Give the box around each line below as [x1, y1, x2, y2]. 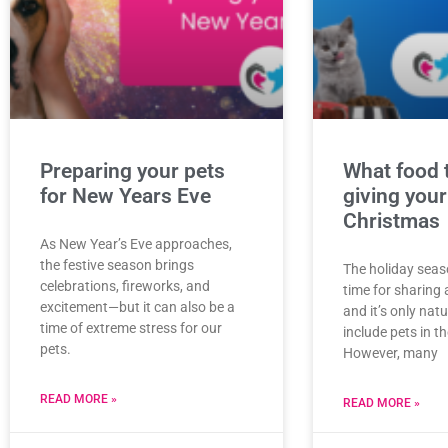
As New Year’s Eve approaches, [40, 235, 232, 252]
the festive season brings [40, 256, 194, 273]
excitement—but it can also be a [40, 298, 235, 315]
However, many [342, 344, 438, 361]
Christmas [342, 208, 440, 233]
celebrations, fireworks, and [40, 277, 210, 294]
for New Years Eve [40, 183, 211, 208]
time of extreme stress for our [40, 319, 222, 336]
